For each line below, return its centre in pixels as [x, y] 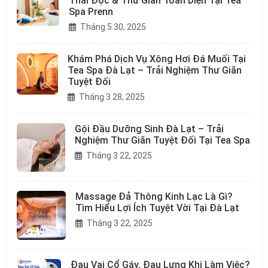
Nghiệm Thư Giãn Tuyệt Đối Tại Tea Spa [163, 140]
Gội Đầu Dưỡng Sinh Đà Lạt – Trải [150, 129]
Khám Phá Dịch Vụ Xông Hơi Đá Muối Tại [156, 59]
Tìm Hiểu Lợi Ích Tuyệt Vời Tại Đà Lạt [157, 208]
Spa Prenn [91, 12]
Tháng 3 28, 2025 [111, 97]
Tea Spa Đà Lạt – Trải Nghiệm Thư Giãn [154, 70]
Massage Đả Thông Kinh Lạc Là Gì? [154, 197]
